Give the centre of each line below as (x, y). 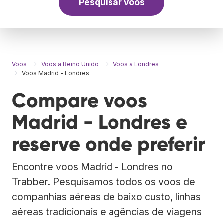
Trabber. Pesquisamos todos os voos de (104, 181)
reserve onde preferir (109, 144)
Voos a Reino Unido (70, 64)
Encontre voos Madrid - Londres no (92, 167)
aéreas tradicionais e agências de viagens (107, 211)
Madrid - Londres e (100, 122)
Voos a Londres (136, 64)
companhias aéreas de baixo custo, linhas (106, 196)
